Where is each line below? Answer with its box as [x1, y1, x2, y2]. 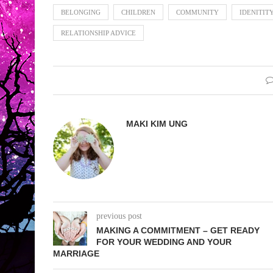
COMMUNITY [176, 8, 219, 16]
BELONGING [61, 8, 101, 16]
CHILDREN [121, 8, 155, 16]
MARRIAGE [53, 248, 99, 258]
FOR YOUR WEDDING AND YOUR [96, 236, 232, 247]
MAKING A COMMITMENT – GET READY [96, 225, 260, 235]
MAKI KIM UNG [126, 118, 188, 129]
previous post [96, 211, 142, 221]
